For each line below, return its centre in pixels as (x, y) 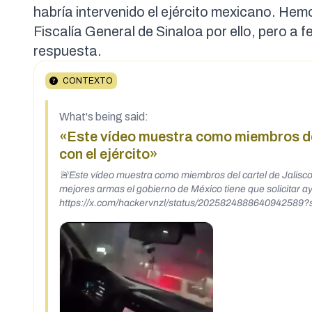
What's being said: (104, 117)
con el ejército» (108, 154)
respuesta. (68, 51)
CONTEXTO (87, 81)
